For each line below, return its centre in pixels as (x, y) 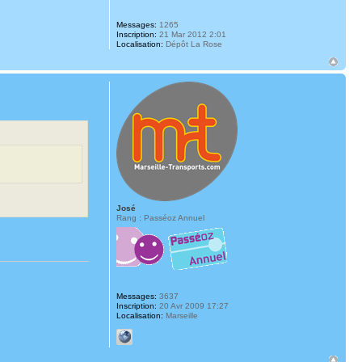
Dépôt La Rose (192, 44)
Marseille (180, 315)
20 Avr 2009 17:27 (192, 305)
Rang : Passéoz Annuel (160, 217)
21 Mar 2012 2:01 (191, 34)
